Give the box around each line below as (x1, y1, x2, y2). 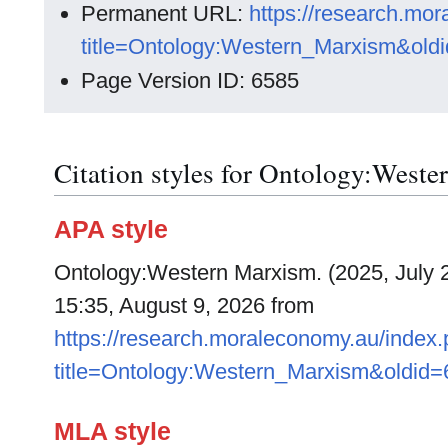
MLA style (54, 416, 171, 445)
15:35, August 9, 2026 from (54, 293, 314, 319)
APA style (54, 215, 168, 244)
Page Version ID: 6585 (81, 67, 300, 93)
